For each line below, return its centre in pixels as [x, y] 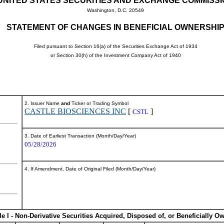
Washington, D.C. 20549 [115, 10]
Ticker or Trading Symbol [99, 103]
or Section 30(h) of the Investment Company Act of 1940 [115, 55]
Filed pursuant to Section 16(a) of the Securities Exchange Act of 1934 [115, 46]
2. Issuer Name [43, 103]
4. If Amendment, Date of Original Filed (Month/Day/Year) [90, 169]
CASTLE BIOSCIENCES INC [75, 111]
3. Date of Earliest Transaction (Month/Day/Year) [80, 136]
